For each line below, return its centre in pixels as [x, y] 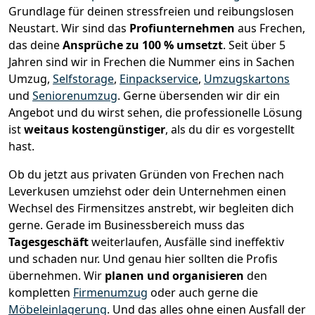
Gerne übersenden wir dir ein [201, 96]
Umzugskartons [247, 79]
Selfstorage [83, 79]
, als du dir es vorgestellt [230, 130]
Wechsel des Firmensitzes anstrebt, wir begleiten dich [151, 208]
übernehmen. [46, 276]
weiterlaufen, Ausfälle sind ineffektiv [188, 242]
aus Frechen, [271, 28]
